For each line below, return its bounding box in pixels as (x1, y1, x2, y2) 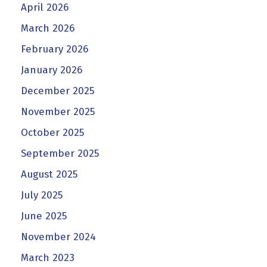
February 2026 (21, 42, 88, 55)
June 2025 (21, 209, 67, 222)
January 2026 (21, 63, 82, 76)
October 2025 (21, 126, 84, 139)
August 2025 (21, 167, 77, 181)
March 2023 (21, 251, 74, 264)
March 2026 (21, 21, 74, 35)
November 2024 (21, 230, 96, 243)
